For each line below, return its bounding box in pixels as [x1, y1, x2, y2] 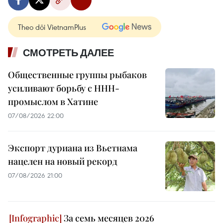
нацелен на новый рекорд [8, 155, 117, 167]
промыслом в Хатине [8, 95, 98, 108]
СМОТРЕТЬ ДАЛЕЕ [23, 46, 114, 59]
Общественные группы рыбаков [8, 68, 147, 81]
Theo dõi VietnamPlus [18, 21, 86, 32]
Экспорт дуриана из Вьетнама [8, 141, 137, 154]
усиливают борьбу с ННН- [8, 82, 119, 94]
